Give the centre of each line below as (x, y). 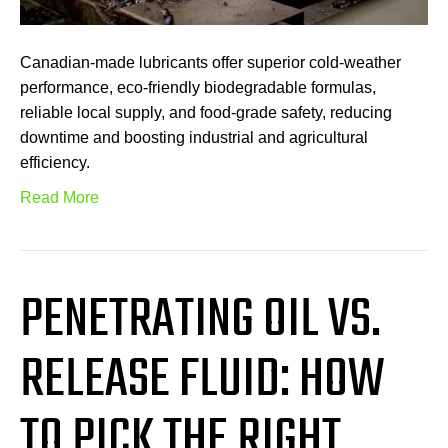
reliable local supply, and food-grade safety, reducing (206, 112)
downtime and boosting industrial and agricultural (194, 137)
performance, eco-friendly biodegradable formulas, (198, 87)
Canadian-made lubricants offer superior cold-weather (210, 62)
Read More (59, 197)
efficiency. (55, 162)
